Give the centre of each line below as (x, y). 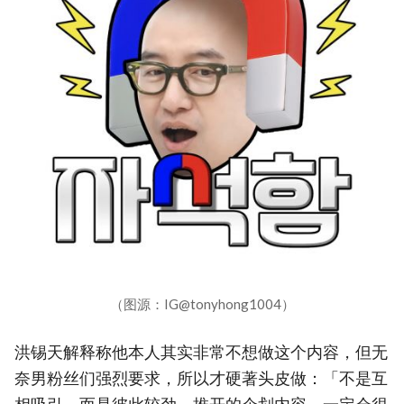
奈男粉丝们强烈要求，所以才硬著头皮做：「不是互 (201, 378)
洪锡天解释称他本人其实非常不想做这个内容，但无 (201, 352)
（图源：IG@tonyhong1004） (202, 303)
